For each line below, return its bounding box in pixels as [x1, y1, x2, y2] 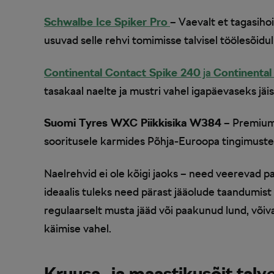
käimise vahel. [44, 221, 111, 235]
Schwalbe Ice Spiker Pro [44, 15, 168, 29]
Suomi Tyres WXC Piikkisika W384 [44, 116, 221, 130]
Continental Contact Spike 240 [44, 65, 201, 79]
